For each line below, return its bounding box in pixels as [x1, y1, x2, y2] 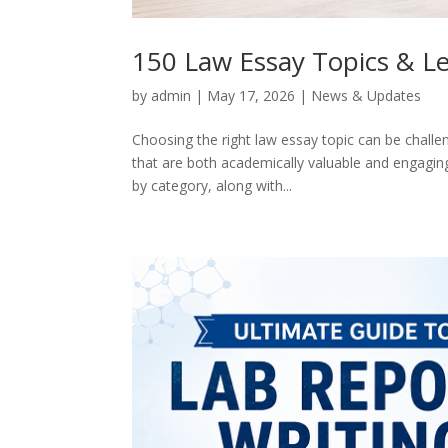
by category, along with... [132, 176, 292, 196]
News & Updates [311, 86, 421, 106]
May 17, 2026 [207, 86, 295, 106]
